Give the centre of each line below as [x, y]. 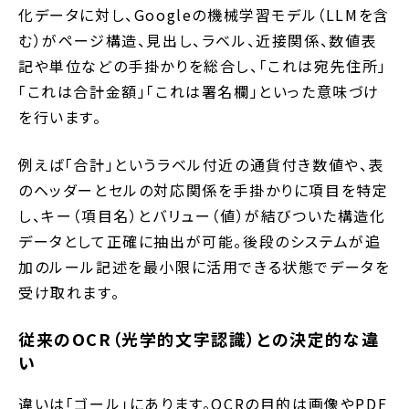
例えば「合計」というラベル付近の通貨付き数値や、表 [202, 165]
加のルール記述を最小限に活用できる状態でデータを [204, 267]
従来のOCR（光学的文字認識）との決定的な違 [199, 339]
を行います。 [60, 117]
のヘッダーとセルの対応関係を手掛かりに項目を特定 [204, 190]
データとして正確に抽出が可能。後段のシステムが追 [200, 241]
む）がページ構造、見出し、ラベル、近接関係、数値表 [198, 41]
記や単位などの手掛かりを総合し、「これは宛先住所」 [203, 66]
